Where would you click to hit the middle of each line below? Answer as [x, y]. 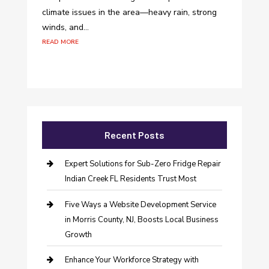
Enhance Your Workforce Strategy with [131, 260]
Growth [78, 234]
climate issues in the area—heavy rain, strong [129, 13]
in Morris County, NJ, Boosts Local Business [141, 219]
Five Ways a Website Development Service [140, 204]
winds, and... [65, 28]
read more [60, 41]
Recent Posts [134, 135]
